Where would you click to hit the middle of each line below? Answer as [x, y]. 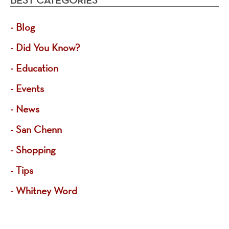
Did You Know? [48, 47]
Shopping [36, 150]
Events [30, 88]
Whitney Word [47, 190]
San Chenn [39, 129]
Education [37, 68]
